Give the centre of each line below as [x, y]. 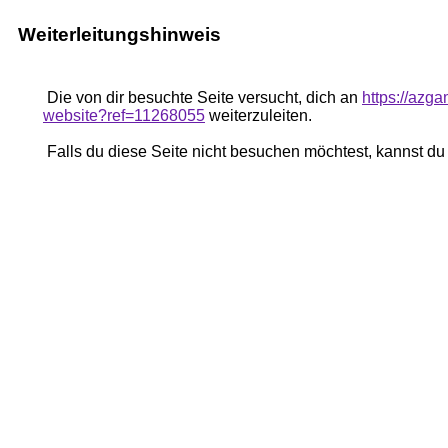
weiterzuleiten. [258, 115]
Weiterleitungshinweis [119, 34]
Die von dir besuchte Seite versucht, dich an [202, 97]
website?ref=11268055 [124, 115]
